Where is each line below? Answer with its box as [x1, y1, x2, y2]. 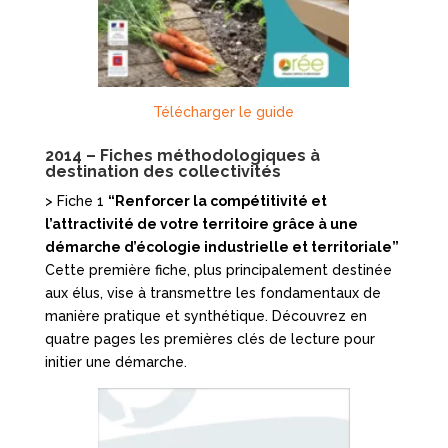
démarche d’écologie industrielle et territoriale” [44, 239, 399, 256]
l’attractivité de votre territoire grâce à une [44, 216, 358, 233]
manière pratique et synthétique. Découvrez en [44, 308, 367, 325]
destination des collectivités [44, 162, 281, 182]
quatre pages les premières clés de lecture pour [44, 331, 375, 348]
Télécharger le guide [153, 104, 295, 121]
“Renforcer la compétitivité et [107, 193, 327, 210]
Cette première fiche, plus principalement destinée [44, 262, 392, 279]
